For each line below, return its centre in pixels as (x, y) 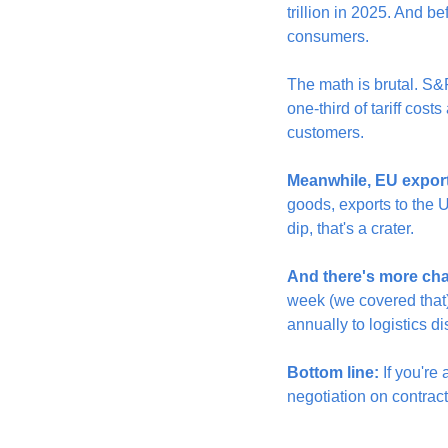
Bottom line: (333, 372)
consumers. (328, 36)
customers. (325, 132)
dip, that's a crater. (350, 228)
